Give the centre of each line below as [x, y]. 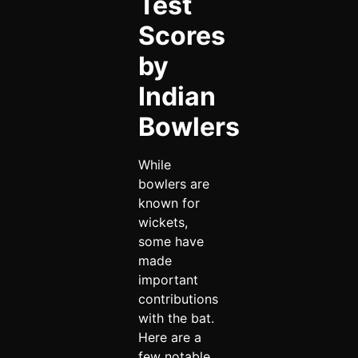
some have [171, 241]
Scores [181, 35]
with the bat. [176, 318]
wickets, [163, 222]
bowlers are [173, 183]
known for [169, 203]
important [168, 279]
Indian [177, 96]
